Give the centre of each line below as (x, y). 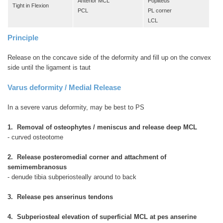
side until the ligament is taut (49, 67)
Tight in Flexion (31, 5)
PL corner (160, 10)
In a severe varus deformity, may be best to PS (76, 107)
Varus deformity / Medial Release (64, 87)
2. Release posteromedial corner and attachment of (87, 157)
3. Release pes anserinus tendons (60, 197)
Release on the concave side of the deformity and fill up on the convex (109, 57)
